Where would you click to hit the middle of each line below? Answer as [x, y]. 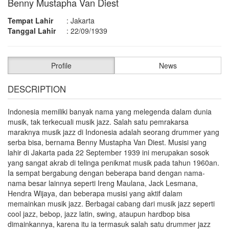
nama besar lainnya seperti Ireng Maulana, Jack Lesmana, [103, 183]
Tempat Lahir [30, 20]
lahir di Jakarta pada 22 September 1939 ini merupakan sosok [108, 152]
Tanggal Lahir [32, 30]
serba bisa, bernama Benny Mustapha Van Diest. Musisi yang [107, 142]
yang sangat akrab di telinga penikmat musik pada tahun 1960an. [113, 162]
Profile [61, 65]
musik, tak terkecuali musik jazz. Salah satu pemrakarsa [98, 121]
